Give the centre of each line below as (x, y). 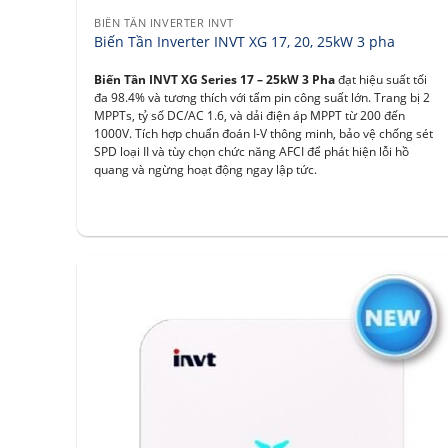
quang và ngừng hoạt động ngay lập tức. (206, 169)
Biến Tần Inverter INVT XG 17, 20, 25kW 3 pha (245, 41)
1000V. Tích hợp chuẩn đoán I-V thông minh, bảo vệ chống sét (264, 133)
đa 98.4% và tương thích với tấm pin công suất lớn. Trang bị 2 (262, 97)
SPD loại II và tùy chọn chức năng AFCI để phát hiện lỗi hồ (252, 151)
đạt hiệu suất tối (381, 79)
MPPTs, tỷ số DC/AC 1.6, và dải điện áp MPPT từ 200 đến (250, 115)
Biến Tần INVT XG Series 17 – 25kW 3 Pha (215, 79)
